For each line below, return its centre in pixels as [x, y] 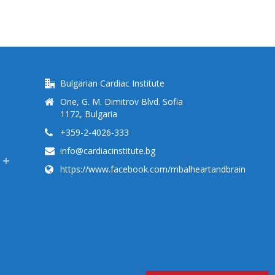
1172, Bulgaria [89, 114]
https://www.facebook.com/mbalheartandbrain [153, 169]
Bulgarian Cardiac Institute [112, 83]
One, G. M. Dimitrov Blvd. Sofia [122, 102]
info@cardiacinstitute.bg [108, 151]
